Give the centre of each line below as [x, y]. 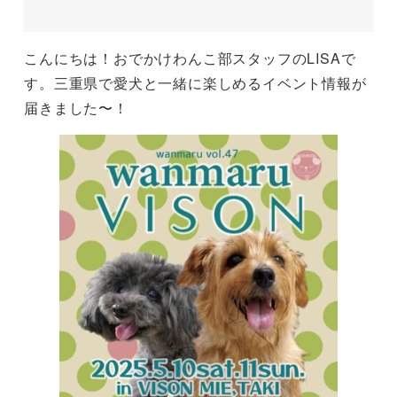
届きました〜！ [76, 108]
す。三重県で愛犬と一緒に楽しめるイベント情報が [195, 83]
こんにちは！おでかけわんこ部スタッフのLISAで [190, 58]
